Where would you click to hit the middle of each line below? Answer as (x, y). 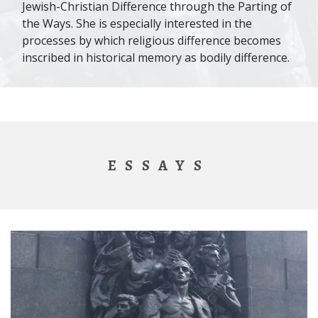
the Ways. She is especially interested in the (137, 23)
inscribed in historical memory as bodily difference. (156, 57)
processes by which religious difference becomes (152, 40)
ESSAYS (159, 165)
